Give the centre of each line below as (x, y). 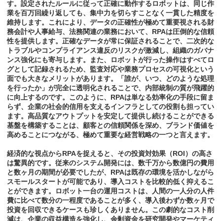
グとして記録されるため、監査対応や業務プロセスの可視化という (110, 69)
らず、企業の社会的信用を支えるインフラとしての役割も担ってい (110, 107)
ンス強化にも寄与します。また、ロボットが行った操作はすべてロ (110, 60)
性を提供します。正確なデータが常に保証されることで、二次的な (110, 41)
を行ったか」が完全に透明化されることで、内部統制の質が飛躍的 (110, 88)
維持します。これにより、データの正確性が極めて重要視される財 (110, 22)
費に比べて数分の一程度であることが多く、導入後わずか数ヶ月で (110, 201)
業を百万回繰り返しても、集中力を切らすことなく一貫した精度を (110, 13)
